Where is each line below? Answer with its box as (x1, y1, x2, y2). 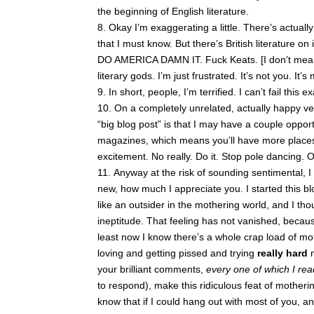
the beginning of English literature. (97, 6, 249, 17)
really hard (257, 247, 310, 259)
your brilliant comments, (97, 264, 206, 275)
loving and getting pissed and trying (97, 247, 257, 259)
